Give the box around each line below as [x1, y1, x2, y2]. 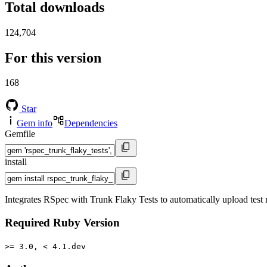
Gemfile [5, 129, 35, 139]
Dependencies [64, 118, 117, 129]
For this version [5, 49, 101, 66]
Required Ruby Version [5, 216, 120, 229]
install [5, 157, 27, 167]
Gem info [17, 118, 52, 129]
